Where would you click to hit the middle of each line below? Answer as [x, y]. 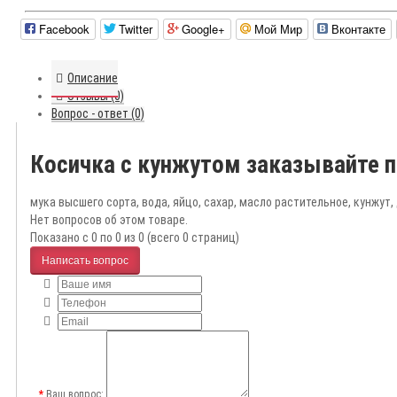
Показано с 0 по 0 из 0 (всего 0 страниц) [135, 238]
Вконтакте [358, 29]
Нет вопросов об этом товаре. [109, 220]
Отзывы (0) [96, 96]
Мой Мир [278, 29]
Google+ [203, 29]
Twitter [136, 29]
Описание [93, 78]
